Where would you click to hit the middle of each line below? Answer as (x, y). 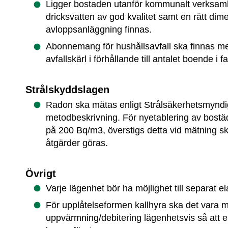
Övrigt (41, 173)
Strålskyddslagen (68, 90)
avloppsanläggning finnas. (99, 30)
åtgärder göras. (77, 143)
